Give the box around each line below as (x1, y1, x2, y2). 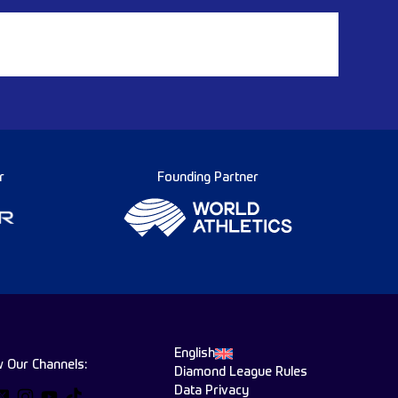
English (174, 346, 215, 360)
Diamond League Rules (174, 365, 307, 378)
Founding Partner (156, 171, 259, 185)
